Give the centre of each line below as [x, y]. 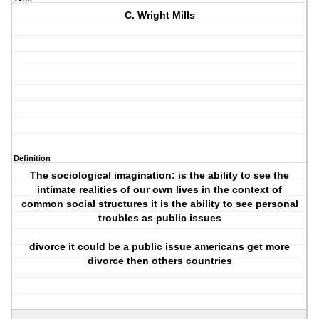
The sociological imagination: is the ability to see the [160, 176]
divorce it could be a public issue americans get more [160, 247]
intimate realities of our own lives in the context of [160, 190]
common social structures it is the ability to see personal [159, 204]
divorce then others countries [159, 261]
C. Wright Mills [159, 15]
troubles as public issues [159, 218]
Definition [32, 158]
